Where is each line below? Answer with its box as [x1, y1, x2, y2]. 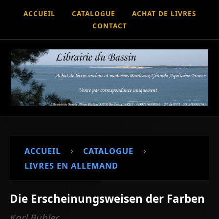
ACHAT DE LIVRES [131, 9, 196, 18]
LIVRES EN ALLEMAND [24, 160, 118, 171]
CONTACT [92, 21, 127, 30]
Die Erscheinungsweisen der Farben [10, 191, 205, 206]
